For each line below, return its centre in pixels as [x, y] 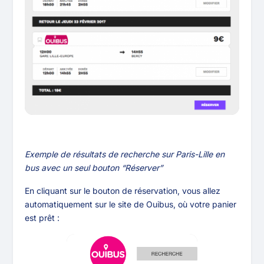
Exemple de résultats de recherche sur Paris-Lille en [125, 154]
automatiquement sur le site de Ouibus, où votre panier [131, 204]
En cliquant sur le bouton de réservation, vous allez [123, 191]
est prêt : [42, 218]
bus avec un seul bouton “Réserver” [94, 168]
